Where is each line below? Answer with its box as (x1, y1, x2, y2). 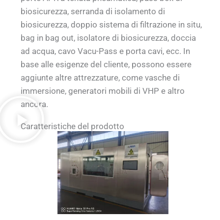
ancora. (21, 99, 49, 110)
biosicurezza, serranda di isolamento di (21, 6, 165, 17)
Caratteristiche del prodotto (21, 121, 125, 131)
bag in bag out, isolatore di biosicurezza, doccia (21, 33, 196, 43)
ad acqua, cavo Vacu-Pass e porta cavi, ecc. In (21, 46, 191, 56)
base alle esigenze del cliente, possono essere (21, 59, 192, 70)
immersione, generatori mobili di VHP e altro (21, 86, 185, 96)
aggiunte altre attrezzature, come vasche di (21, 73, 180, 83)
